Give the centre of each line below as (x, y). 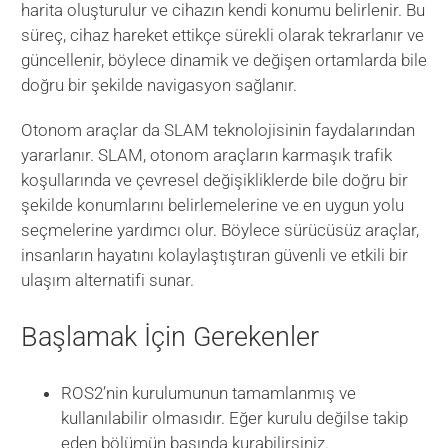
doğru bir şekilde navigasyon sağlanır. (159, 85)
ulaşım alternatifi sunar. (108, 280)
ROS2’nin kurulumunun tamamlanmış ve (209, 392)
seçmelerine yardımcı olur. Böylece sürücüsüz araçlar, (220, 230)
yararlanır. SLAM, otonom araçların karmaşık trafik (207, 155)
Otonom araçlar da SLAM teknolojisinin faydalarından (218, 130)
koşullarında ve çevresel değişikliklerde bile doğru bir (215, 180)
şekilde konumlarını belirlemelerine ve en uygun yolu (213, 205)
